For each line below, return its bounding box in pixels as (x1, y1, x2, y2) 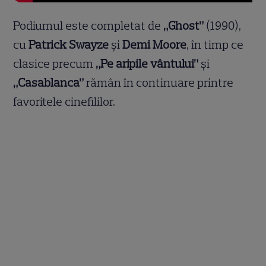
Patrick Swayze (28, 37, 109, 52)
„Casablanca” (13, 75, 84, 90)
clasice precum (13, 56, 96, 71)
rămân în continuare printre (84, 75, 234, 90)
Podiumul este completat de (13, 18, 164, 33)
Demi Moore (122, 37, 187, 52)
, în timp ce (186, 37, 244, 52)
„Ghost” (163, 18, 204, 33)
